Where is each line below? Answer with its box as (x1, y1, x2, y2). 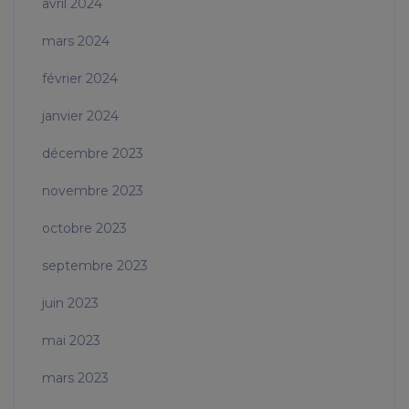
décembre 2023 (42, 145, 143, 163)
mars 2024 (42, 33, 110, 50)
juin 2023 (42, 295, 99, 312)
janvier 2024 (42, 108, 119, 125)
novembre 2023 (42, 183, 143, 200)
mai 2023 (42, 332, 100, 350)
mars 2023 (42, 370, 109, 387)
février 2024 (42, 70, 118, 88)
